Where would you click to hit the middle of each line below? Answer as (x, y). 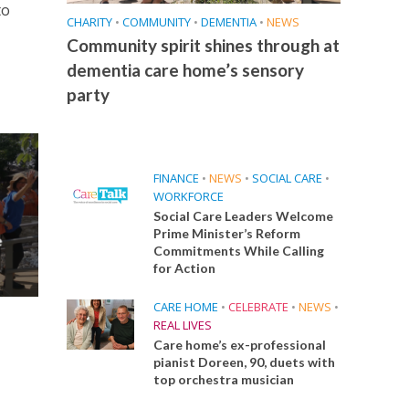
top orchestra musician (223, 379)
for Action (184, 267)
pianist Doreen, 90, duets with (244, 362)
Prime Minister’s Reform (226, 233)
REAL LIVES (182, 325)
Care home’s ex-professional (239, 344)
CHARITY (89, 21)
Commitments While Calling (238, 250)
